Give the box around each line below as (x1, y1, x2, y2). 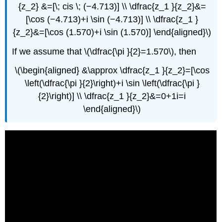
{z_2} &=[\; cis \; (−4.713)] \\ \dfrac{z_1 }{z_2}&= (18, 1, 206, 11)
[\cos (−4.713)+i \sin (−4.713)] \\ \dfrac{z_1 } (26, 14, 198, 24)
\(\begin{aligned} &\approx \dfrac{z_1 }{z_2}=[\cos (14, 65, 210, 76)
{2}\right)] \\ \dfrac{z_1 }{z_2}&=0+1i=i (38, 91, 186, 102)
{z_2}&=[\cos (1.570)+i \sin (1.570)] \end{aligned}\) (13, 27, 211, 37)
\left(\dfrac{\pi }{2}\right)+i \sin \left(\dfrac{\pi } (24, 78, 200, 89)
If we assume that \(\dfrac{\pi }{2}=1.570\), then (12, 46, 197, 56)
